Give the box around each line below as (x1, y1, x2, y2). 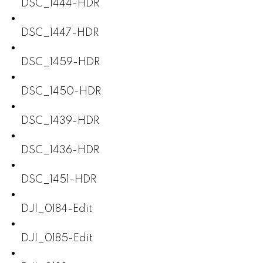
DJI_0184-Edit (21, 203, 92, 214)
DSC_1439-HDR (21, 115, 99, 126)
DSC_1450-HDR (21, 86, 101, 97)
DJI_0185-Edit (21, 232, 93, 244)
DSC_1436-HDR (21, 144, 99, 156)
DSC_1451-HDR (21, 174, 96, 185)
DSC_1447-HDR (21, 27, 99, 38)
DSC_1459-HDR (21, 56, 100, 68)
